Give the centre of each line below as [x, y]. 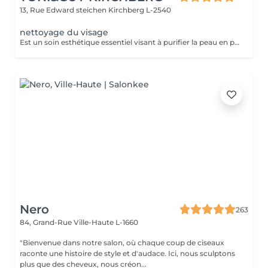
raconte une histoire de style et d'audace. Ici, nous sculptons [127, 253]
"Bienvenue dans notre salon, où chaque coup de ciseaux [122, 243]
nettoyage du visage [64, 32]
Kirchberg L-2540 [140, 10]
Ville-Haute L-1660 [106, 222]
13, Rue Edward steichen [64, 10]
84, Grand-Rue [47, 222]
